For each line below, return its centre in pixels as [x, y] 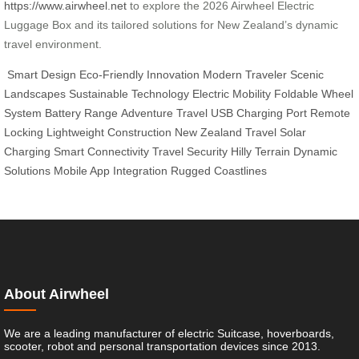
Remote [330, 113]
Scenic [307, 75]
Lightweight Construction [109, 133]
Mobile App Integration [111, 171]
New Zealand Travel [226, 133]
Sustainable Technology [129, 94]
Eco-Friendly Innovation [139, 75]
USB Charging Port [259, 113]
